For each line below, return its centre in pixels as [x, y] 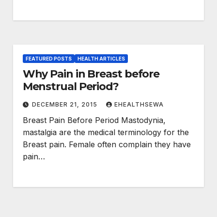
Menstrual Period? [70, 87]
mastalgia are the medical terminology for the [106, 132]
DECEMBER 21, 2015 [65, 105]
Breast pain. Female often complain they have [107, 145]
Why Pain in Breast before [91, 74]
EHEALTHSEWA [139, 105]
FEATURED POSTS [48, 59]
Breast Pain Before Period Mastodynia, [94, 120]
